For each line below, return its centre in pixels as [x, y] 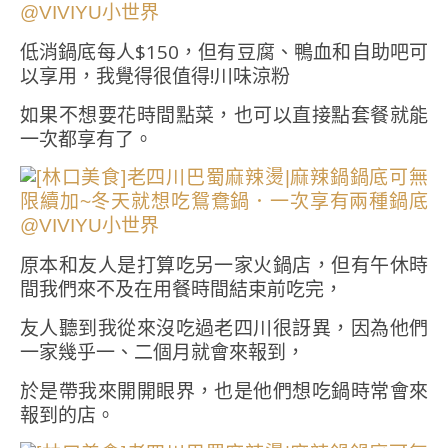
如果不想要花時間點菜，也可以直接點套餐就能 [224, 115]
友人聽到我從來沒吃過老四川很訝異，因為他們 [224, 328]
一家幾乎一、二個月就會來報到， [162, 352]
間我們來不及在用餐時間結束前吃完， [181, 289]
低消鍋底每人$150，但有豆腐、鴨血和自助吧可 [224, 52]
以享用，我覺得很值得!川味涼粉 [155, 76]
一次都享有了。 [86, 139]
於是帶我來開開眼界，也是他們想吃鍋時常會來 [224, 391]
